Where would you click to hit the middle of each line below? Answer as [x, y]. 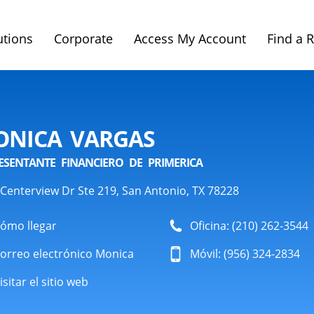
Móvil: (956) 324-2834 [245, 254]
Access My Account [190, 39]
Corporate [83, 39]
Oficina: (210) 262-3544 [249, 226]
